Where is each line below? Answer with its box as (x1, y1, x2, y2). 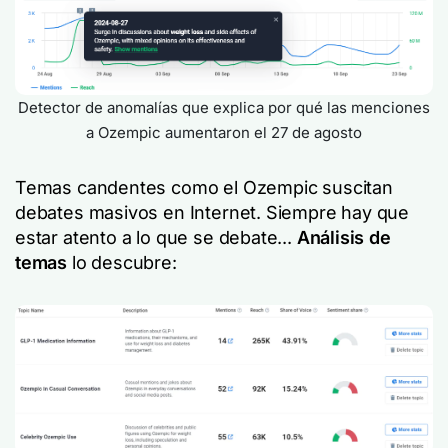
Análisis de (296, 227, 391, 248)
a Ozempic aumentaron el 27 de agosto (86, 123, 362, 142)
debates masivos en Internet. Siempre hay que (15, 202, 410, 223)
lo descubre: (67, 252, 177, 273)
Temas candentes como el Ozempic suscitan (15, 177, 393, 198)
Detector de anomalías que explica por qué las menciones (18, 98, 430, 117)
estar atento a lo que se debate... (15, 227, 297, 248)
